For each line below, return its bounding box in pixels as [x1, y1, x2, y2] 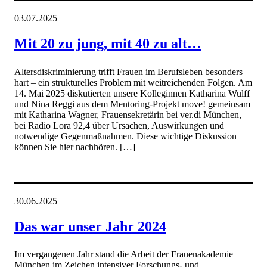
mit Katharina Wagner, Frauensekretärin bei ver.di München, [14, 109, 241, 120]
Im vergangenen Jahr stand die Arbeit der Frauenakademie [14, 249, 233, 260]
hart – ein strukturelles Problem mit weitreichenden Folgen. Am [14, 77, 252, 88]
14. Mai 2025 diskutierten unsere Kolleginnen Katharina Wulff [14, 88, 250, 98]
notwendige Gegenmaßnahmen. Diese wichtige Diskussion [14, 131, 237, 141]
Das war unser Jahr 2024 [14, 218, 166, 234]
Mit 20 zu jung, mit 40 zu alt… [14, 36, 201, 52]
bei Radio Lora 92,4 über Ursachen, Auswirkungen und [14, 120, 224, 131]
